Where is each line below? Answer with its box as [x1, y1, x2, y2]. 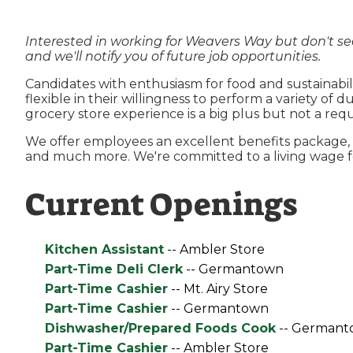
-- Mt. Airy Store [167, 281, 268, 296]
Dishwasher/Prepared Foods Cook [44, 321, 276, 336]
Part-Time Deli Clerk [44, 262, 183, 277]
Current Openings [25, 184, 297, 225]
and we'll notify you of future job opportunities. [25, 49, 321, 64]
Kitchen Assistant [44, 242, 164, 257]
